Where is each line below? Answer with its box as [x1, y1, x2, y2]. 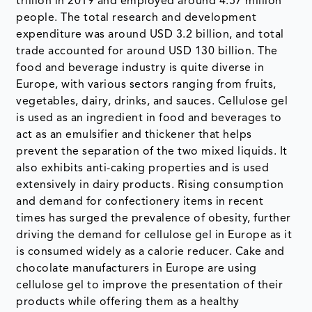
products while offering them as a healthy [16, 297, 240, 309]
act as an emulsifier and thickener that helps [16, 130, 252, 141]
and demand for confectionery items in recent [16, 196, 264, 208]
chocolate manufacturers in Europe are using [16, 263, 257, 275]
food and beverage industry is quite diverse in [16, 63, 265, 75]
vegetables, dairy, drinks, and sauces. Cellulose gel [16, 96, 288, 108]
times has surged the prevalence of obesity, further [16, 213, 291, 225]
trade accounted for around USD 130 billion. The [16, 46, 278, 58]
